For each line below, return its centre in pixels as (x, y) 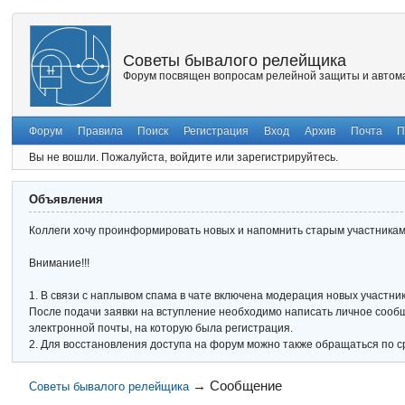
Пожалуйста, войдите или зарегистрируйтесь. (220, 157)
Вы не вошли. (64, 157)
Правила (100, 131)
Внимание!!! (60, 264)
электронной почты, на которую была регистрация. (161, 329)
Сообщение (245, 385)
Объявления (66, 199)
